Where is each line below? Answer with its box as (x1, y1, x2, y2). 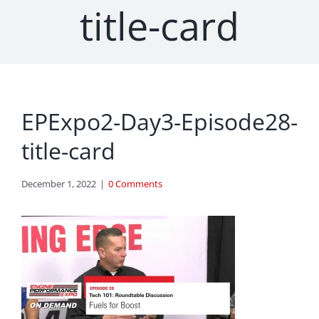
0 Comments (108, 177, 162, 191)
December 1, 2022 (21, 177, 96, 191)
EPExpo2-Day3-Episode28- (21, 106, 298, 137)
